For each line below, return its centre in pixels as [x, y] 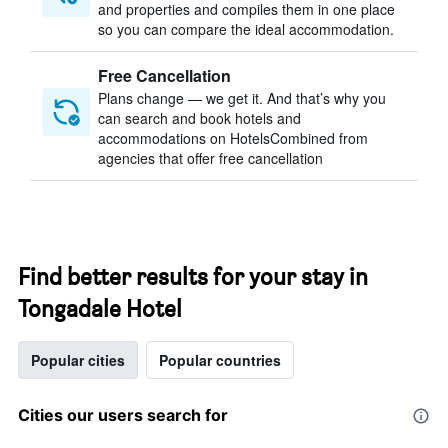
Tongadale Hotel [100, 308]
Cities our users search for [123, 415]
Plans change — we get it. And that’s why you [242, 98]
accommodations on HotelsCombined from [233, 138]
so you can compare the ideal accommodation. [246, 29]
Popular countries [220, 360]
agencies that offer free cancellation [210, 158]
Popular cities [78, 360]
